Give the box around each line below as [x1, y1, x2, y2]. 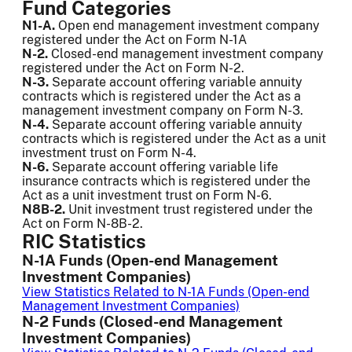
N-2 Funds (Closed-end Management [22, 313, 283, 331]
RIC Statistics [22, 230, 146, 253]
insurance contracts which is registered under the [22, 174, 310, 189]
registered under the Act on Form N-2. [22, 60, 244, 76]
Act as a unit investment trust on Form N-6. [22, 188, 272, 203]
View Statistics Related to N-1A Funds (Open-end [22, 284, 310, 300]
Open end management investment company [55, 18, 320, 34]
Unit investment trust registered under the [68, 202, 313, 218]
